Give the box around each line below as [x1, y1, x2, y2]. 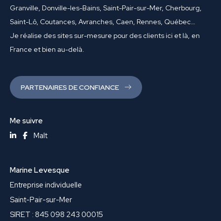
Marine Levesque [10, 165, 70, 175]
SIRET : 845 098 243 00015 [10, 210, 103, 220]
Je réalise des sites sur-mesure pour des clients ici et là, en [10, 31, 200, 40]
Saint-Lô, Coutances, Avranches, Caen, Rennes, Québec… [10, 17, 195, 26]
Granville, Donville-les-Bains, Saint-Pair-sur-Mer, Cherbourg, [10, 3, 202, 12]
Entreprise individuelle [10, 180, 82, 190]
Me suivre [10, 116, 43, 126]
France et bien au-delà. [10, 45, 84, 54]
